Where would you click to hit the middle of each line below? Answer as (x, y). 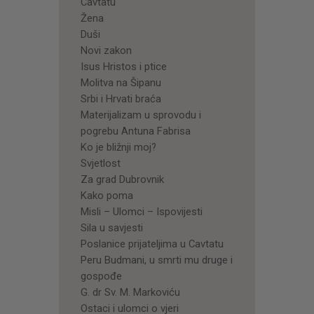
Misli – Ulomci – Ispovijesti (141, 211)
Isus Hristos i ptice (123, 66)
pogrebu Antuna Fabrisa (135, 131)
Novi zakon (106, 50)
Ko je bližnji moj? (118, 147)
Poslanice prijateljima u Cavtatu (152, 244)
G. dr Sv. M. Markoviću (130, 292)
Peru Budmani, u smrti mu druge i (156, 260)
